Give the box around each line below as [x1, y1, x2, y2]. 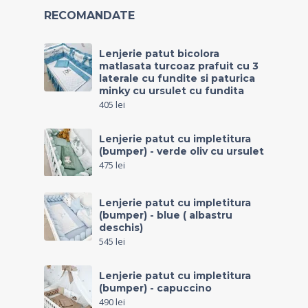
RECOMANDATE [44, 9, 135, 23]
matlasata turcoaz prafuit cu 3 [99, 60, 258, 73]
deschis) [99, 221, 143, 234]
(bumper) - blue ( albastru [99, 209, 232, 222]
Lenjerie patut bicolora [99, 47, 219, 60]
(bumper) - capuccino [99, 282, 212, 295]
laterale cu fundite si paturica [99, 72, 255, 85]
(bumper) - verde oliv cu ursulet [99, 145, 264, 158]
